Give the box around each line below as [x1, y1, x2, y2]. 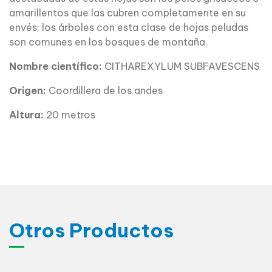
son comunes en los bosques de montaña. [9, 35, 208, 48]
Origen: [9, 84, 46, 97]
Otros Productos [9, 217, 174, 242]
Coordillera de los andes [46, 84, 163, 97]
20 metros [44, 108, 95, 121]
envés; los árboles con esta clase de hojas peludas [9, 21, 248, 33]
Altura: [9, 108, 44, 121]
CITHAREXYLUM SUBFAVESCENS [102, 59, 260, 72]
